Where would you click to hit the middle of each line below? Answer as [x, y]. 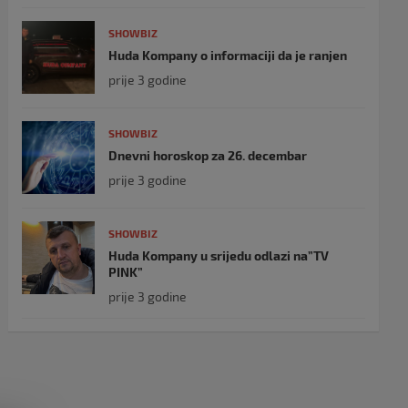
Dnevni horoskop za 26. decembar [208, 155]
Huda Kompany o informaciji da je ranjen [228, 55]
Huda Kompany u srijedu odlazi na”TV [219, 255]
